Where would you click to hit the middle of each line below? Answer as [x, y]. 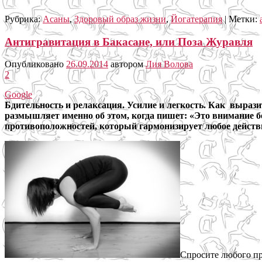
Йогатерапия [196, 19]
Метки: [243, 19]
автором [128, 64]
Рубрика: [23, 19]
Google [18, 95]
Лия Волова [169, 64]
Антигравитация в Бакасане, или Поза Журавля [129, 42]
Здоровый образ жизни [120, 19]
